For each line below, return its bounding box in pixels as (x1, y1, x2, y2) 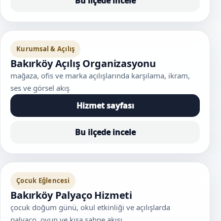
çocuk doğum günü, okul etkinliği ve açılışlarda (10, 202, 170, 212)
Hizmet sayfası (76, 100, 134, 111)
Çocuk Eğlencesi (16, 176, 70, 185)
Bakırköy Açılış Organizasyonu (10, 56, 156, 70)
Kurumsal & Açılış (16, 44, 75, 53)
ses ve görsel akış (10, 82, 70, 93)
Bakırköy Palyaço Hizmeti (10, 188, 133, 202)
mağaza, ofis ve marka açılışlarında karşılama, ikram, (10, 70, 190, 80)
